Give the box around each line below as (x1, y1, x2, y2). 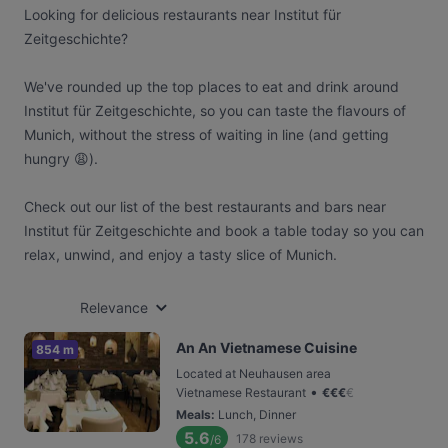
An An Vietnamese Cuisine (176, 339, 357, 356)
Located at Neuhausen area (176, 366, 331, 381)
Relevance (80, 299, 148, 316)
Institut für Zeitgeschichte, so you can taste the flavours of (24, 102, 406, 119)
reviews (259, 430, 303, 446)
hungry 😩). (24, 150, 98, 167)
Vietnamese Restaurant (176, 385, 306, 400)
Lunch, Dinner (218, 407, 296, 422)
